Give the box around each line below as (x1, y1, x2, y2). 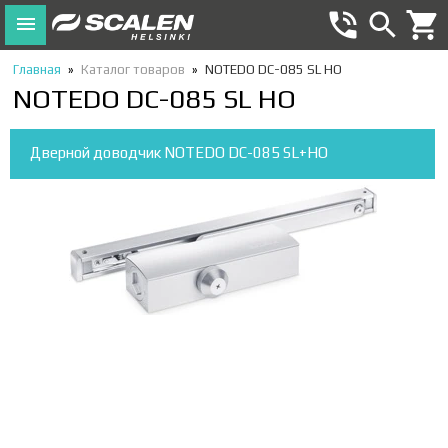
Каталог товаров (81, 62, 185, 77)
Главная (13, 62, 61, 77)
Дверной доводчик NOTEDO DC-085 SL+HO (30, 144, 328, 161)
